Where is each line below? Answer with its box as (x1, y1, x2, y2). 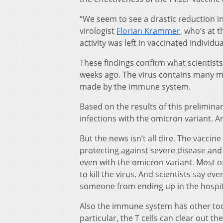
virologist (80, 25, 116, 37)
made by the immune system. (80, 81, 191, 93)
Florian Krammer (116, 25, 180, 37)
